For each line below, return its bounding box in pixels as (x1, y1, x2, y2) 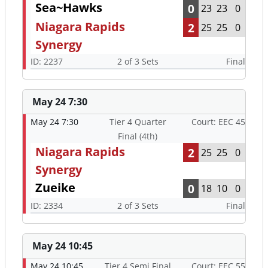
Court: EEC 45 (191, 116, 245, 128)
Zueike (35, 179, 75, 196)
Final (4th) (118, 130, 158, 142)
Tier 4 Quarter (109, 116, 166, 128)
